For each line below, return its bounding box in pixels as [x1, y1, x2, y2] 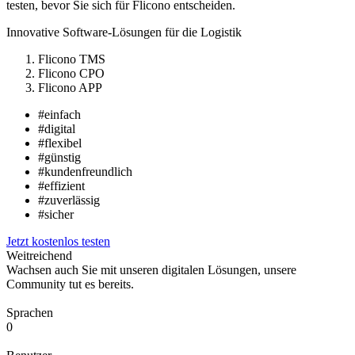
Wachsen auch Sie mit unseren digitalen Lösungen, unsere [6, 263, 296, 277]
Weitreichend [6, 249, 72, 263]
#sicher [38, 208, 74, 222]
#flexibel [38, 136, 82, 151]
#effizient [38, 179, 85, 193]
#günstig [38, 151, 81, 165]
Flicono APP [38, 81, 102, 95]
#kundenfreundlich [38, 165, 132, 179]
